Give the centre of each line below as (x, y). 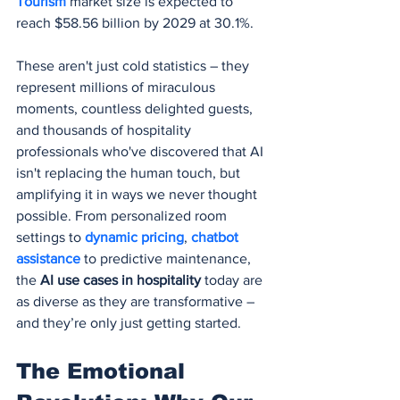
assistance (48, 258)
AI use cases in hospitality (121, 279)
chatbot (217, 237)
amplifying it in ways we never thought (138, 194)
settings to (50, 237)
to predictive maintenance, (167, 258)
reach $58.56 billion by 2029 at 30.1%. (135, 22)
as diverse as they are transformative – (137, 301)
